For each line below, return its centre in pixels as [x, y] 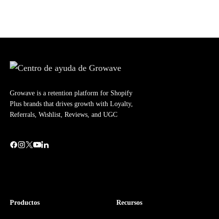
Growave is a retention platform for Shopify [71, 93]
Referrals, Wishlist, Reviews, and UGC [64, 115]
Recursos [129, 203]
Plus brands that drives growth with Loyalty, [71, 104]
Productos [25, 203]
